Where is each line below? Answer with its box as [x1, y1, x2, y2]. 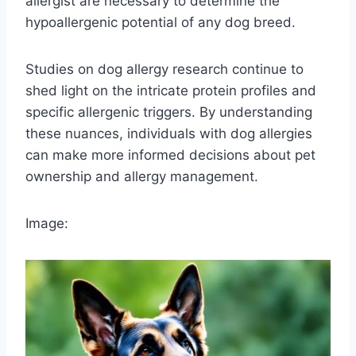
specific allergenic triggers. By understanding [25, 104, 312, 121]
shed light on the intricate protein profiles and [25, 83, 316, 99]
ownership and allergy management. [25, 168, 258, 185]
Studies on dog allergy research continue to [25, 61, 304, 78]
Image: [25, 215, 68, 232]
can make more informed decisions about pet [25, 147, 315, 164]
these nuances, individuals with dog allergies [25, 126, 312, 142]
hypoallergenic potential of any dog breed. [25, 14, 296, 31]
